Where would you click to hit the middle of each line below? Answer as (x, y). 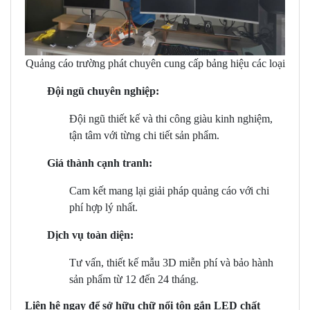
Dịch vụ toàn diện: (90, 235)
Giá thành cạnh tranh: (100, 163)
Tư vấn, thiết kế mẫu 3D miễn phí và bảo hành (171, 263)
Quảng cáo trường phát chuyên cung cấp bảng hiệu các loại (155, 64)
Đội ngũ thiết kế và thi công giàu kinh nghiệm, (171, 119)
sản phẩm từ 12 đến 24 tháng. (134, 280)
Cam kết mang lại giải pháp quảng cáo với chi (169, 191)
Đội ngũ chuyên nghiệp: (103, 91)
